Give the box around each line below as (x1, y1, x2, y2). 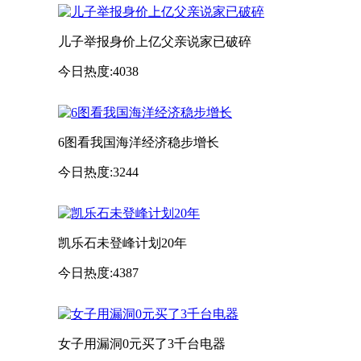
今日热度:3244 (58, 164, 139, 179)
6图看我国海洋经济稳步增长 (58, 135, 219, 149)
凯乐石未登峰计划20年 (58, 235, 187, 250)
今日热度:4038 (58, 64, 139, 78)
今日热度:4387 (58, 265, 139, 280)
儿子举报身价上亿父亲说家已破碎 (58, 34, 251, 48)
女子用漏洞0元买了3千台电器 (58, 336, 226, 351)
